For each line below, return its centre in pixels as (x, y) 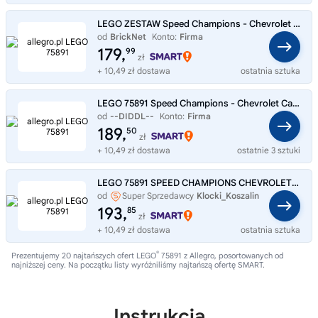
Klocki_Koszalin (228, 195)
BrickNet (128, 36)
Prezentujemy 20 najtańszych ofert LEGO (84, 255)
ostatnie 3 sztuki (269, 150)
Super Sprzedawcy (158, 195)
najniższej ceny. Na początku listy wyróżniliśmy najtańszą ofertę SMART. (138, 264)
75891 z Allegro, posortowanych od (221, 255)
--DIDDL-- (132, 116)
